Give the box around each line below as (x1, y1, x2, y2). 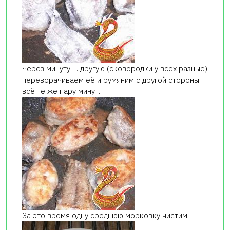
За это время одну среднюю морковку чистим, (22, 210, 189, 221)
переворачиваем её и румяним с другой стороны (22, 75, 199, 85)
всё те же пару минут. (22, 86, 100, 97)
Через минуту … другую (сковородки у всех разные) (22, 64, 207, 74)
